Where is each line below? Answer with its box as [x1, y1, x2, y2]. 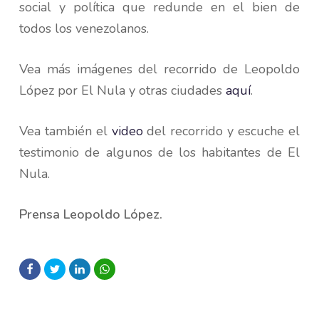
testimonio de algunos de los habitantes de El [19, 144, 300, 162]
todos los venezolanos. [19, 20, 149, 38]
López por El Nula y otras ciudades [19, 82, 226, 100]
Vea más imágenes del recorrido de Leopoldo [19, 61, 300, 78]
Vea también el [19, 122, 112, 140]
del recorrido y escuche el [142, 122, 300, 140]
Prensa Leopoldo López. [19, 206, 162, 224]
